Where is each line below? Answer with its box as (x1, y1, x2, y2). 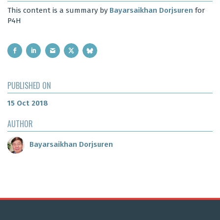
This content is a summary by (7, 6, 110, 15)
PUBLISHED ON (7, 79, 51, 91)
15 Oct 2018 (7, 98, 48, 108)
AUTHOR (7, 117, 33, 130)
